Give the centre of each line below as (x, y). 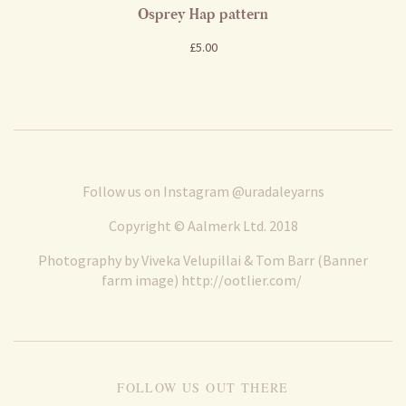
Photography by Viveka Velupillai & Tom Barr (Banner (203, 260)
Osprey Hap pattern (203, 14)
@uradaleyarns (278, 191)
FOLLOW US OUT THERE (203, 387)
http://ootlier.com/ (242, 280)
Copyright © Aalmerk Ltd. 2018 (203, 226)
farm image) (141, 280)
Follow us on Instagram (157, 191)
